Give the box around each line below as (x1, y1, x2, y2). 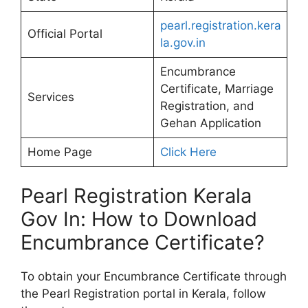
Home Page (27, 144, 92, 159)
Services (27, 89, 74, 104)
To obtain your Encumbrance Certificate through (21, 269, 287, 284)
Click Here (159, 144, 217, 159)
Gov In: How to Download (21, 207, 257, 232)
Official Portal (27, 26, 102, 41)
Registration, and (159, 98, 254, 113)
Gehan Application (159, 115, 261, 130)
